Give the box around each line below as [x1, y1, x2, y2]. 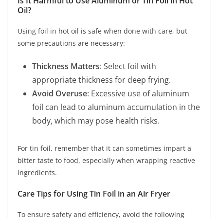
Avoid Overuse [32, 88, 87, 99]
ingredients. [18, 167, 57, 177]
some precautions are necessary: [18, 38, 125, 48]
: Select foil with [100, 60, 156, 72]
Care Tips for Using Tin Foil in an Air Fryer [18, 188, 170, 199]
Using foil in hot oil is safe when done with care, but [18, 26, 187, 36]
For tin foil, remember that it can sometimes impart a [18, 143, 191, 153]
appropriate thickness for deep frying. [32, 74, 171, 85]
